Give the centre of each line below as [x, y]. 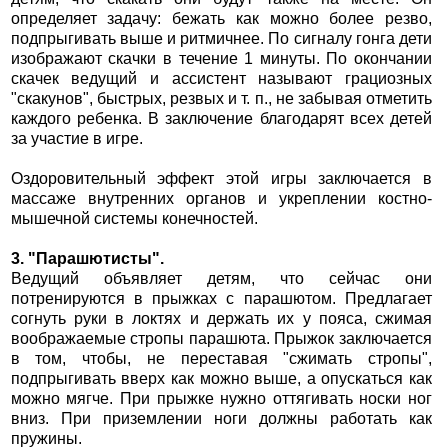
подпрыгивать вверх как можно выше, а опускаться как [221, 379]
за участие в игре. [76, 139]
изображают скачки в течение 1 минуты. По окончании [221, 59]
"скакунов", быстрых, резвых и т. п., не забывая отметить [221, 99]
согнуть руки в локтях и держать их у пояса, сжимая [221, 319]
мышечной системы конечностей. [134, 219]
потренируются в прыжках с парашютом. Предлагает [221, 299]
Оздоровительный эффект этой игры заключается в [221, 179]
